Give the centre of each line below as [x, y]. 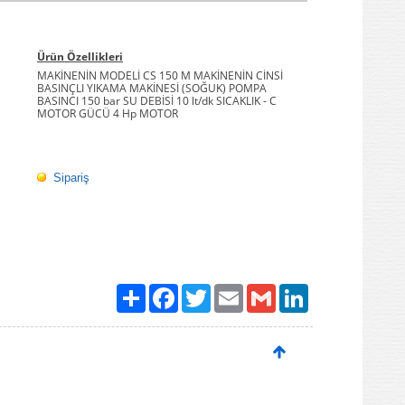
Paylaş [162, 290]
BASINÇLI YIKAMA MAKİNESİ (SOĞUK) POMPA [152, 88]
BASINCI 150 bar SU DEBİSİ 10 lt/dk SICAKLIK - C [157, 100]
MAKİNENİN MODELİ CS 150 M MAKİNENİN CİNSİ [160, 75]
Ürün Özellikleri [80, 56]
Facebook [202, 290]
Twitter [228, 290]
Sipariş [71, 177]
